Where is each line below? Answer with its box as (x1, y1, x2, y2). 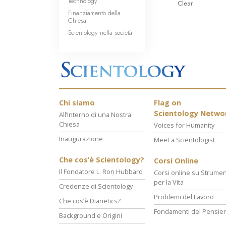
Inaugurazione (59, 134, 103, 144)
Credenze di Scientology (59, 182, 133, 191)
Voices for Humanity (154, 121, 214, 130)
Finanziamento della (68, 8, 121, 18)
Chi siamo (59, 98, 95, 108)
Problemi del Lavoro (154, 192, 214, 202)
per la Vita (154, 178, 184, 187)
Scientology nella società (68, 28, 132, 37)
